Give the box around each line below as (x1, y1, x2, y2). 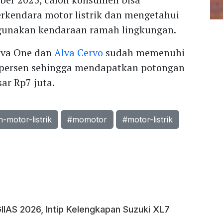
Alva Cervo (54, 46, 104, 60)
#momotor (67, 114, 108, 125)
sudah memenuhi (103, 46, 185, 60)
